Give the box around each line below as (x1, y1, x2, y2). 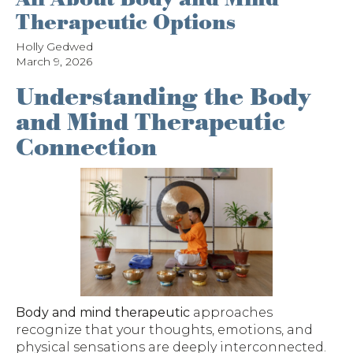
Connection (16, 132, 157, 164)
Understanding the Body (16, 81, 311, 113)
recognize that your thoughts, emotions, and (16, 322, 313, 338)
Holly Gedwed (16, 39, 93, 54)
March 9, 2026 (16, 54, 92, 69)
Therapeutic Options (16, 9, 236, 37)
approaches (190, 305, 273, 321)
